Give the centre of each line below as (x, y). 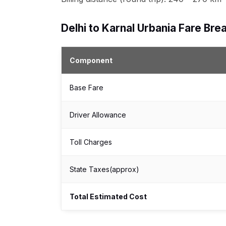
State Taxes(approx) (104, 169)
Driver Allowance (98, 115)
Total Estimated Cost (108, 196)
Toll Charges (91, 142)
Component (91, 60)
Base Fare (87, 88)
